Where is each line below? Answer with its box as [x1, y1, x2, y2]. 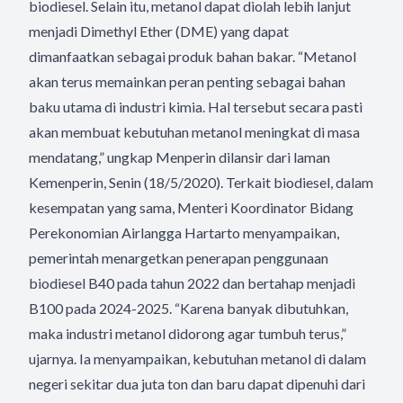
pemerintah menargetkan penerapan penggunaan [29, 249, 328, 266]
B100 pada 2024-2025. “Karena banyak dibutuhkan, [29, 300, 348, 317]
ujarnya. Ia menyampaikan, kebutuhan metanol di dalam [29, 350, 366, 367]
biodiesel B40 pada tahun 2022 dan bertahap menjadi [29, 274, 355, 291]
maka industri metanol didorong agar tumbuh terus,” [29, 325, 346, 342]
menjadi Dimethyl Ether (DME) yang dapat [29, 22, 289, 40]
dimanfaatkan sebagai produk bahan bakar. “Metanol [29, 48, 356, 65]
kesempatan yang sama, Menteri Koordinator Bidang [29, 199, 354, 216]
